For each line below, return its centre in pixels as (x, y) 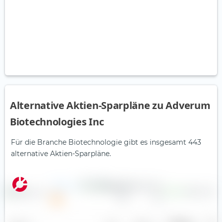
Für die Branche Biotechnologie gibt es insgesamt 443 (106, 142)
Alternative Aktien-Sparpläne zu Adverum (110, 106)
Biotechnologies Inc (57, 122)
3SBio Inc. (64, 187)
